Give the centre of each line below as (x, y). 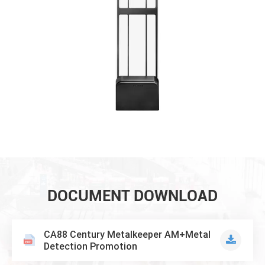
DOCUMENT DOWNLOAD (132, 195)
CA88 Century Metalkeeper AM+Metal (127, 234)
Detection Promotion (90, 246)
